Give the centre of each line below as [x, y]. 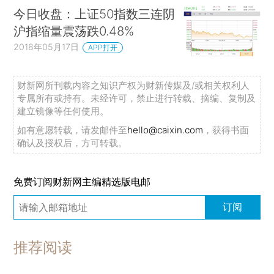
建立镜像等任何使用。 [63, 111]
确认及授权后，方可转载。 [72, 143]
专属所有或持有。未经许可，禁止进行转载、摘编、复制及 [137, 98]
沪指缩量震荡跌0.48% [74, 31]
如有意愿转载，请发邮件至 [72, 130]
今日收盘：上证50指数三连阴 [94, 14]
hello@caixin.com [165, 130]
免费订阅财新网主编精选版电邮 [82, 181]
